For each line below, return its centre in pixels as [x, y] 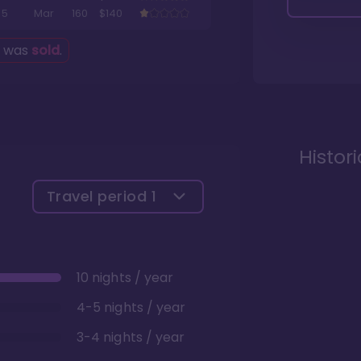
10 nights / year [125, 277]
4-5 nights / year [131, 307]
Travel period [99, 196]
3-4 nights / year [131, 337]
